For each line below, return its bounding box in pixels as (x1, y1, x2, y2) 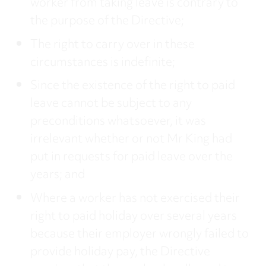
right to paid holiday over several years (30, 204, 237, 229)
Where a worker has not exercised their (30, 186, 240, 211)
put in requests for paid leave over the (30, 145, 233, 170)
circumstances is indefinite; (30, 50, 175, 75)
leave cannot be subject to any (30, 92, 192, 117)
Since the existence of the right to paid (30, 74, 235, 99)
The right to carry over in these (30, 33, 195, 58)
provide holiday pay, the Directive (30, 240, 210, 265)
